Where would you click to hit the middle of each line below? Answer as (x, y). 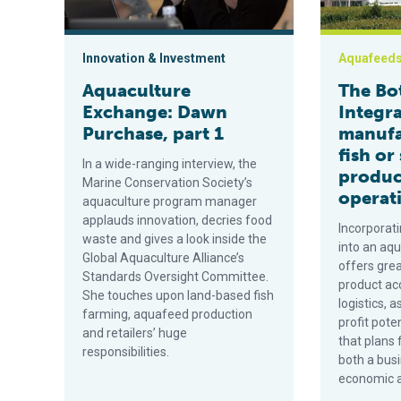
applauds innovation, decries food (177, 220)
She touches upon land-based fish (178, 295)
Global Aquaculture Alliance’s (163, 258)
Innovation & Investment (154, 58)
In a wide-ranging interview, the (170, 164)
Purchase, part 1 (153, 133)
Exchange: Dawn (155, 112)
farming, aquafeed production (167, 314)
